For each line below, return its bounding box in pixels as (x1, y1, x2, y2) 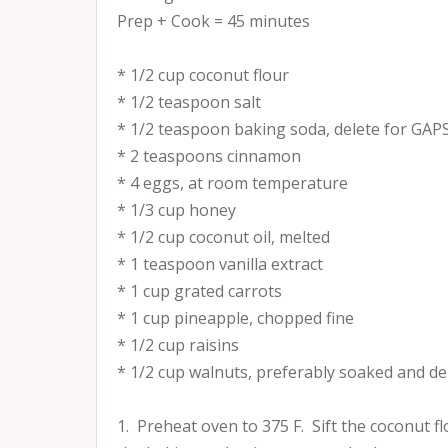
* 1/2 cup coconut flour (117, 64, 289, 86)
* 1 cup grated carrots (117, 280, 282, 302)
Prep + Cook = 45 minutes (117, 10, 310, 32)
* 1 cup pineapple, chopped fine (117, 307, 354, 329)
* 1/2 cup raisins (117, 334, 239, 356)
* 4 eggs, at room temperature (117, 172, 348, 194)
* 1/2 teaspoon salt (117, 91, 261, 113)
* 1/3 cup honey (117, 199, 236, 221)
